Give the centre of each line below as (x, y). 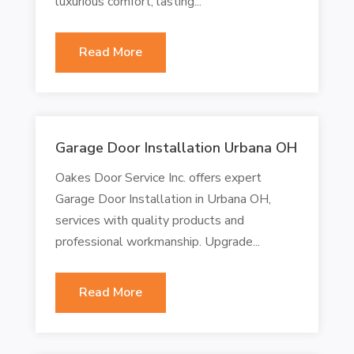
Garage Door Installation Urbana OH (176, 147)
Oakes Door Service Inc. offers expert (158, 177)
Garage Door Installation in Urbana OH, (163, 199)
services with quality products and (149, 220)
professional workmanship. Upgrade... (157, 241)
